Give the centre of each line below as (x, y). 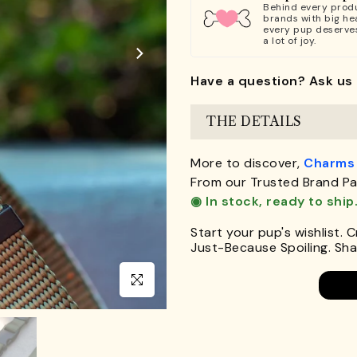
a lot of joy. (290, 41)
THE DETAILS (254, 121)
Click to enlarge (160, 280)
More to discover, (247, 163)
